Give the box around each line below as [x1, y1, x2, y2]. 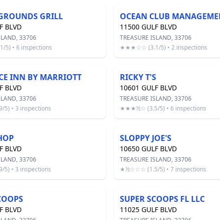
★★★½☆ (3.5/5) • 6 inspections [120, 104, 206, 112]
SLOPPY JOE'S [120, 133, 171, 143]
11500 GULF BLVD [120, 22, 177, 31]
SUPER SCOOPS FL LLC [120, 193, 205, 204]
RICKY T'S [120, 72, 156, 82]
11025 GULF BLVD [120, 205, 177, 214]
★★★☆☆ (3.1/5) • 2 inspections [120, 43, 207, 52]
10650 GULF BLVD [120, 144, 177, 153]
